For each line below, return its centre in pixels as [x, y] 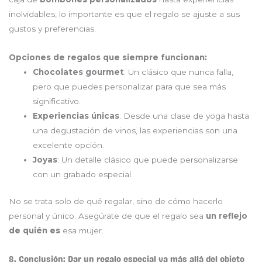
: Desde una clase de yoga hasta [185, 116]
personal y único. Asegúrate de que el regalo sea [107, 216]
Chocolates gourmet [79, 72]
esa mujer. [82, 230]
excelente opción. [69, 145]
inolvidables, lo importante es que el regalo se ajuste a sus [124, 14]
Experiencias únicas [76, 116]
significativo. [57, 101]
